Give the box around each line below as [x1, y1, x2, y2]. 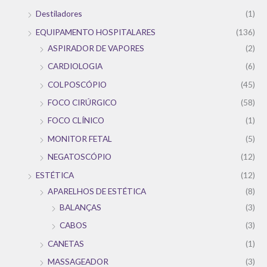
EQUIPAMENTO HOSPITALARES [36, 26, 156, 37]
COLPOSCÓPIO [48, 79, 107, 89]
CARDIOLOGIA [48, 61, 103, 72]
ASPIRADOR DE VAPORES [48, 42, 144, 53]
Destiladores [36, 8, 82, 19]
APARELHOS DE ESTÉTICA [48, 185, 146, 196]
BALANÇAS [60, 201, 101, 212]
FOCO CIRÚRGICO [48, 97, 117, 108]
